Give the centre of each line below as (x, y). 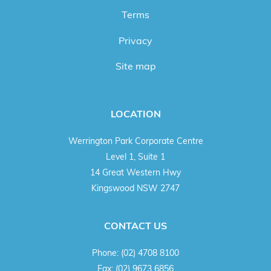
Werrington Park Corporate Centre (135, 141)
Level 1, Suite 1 (135, 157)
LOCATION (135, 114)
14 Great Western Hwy (135, 172)
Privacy (135, 40)
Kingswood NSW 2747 (135, 188)
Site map (135, 66)
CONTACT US (135, 226)
